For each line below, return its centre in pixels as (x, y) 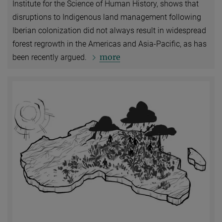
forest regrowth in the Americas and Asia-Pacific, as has (110, 44)
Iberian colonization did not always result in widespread (109, 30)
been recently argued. (51, 57)
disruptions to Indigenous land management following (107, 17)
